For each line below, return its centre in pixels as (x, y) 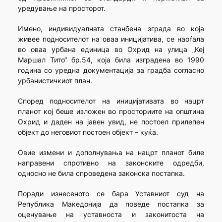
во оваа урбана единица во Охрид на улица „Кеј (111, 50)
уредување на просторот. (61, 8)
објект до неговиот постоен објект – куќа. (88, 132)
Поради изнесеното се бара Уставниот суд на (111, 194)
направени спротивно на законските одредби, (111, 163)
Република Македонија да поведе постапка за (111, 204)
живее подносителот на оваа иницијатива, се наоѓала (111, 39)
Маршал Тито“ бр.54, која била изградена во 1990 (111, 60)
